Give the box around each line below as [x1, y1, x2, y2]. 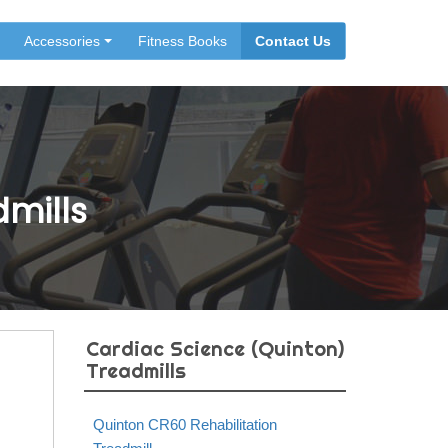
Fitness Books [138, 33, 227, 49]
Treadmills [85, 358, 186, 383]
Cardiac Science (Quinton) [85, 336, 344, 361]
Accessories [24, 33, 100, 49]
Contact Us [255, 33, 331, 49]
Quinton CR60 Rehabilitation [92, 416, 277, 433]
